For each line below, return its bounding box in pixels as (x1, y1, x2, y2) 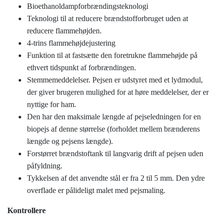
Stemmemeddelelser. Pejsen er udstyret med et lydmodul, (27, 75, 203, 84)
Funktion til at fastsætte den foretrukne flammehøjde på (27, 51, 197, 59)
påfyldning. (27, 161, 62, 170)
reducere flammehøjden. (27, 26, 102, 35)
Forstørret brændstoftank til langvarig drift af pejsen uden (27, 149, 203, 158)
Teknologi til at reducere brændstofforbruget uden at (27, 14, 188, 23)
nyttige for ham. (27, 100, 76, 109)
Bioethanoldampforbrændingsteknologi (27, 1, 148, 10)
